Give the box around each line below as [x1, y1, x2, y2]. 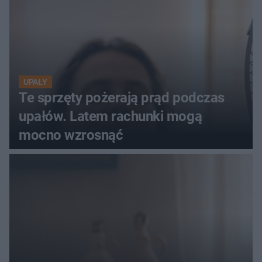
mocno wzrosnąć [19, 127, 123, 144]
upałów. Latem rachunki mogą [19, 108, 202, 125]
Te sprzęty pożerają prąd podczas [19, 89, 225, 106]
